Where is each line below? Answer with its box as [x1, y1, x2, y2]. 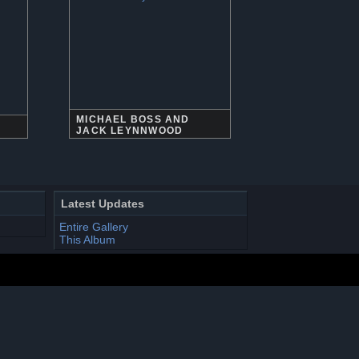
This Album [59, 233, 115, 247]
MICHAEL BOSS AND [76, 114, 190, 125]
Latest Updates [61, 197, 144, 211]
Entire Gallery [59, 220, 128, 234]
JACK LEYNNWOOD [76, 125, 184, 136]
